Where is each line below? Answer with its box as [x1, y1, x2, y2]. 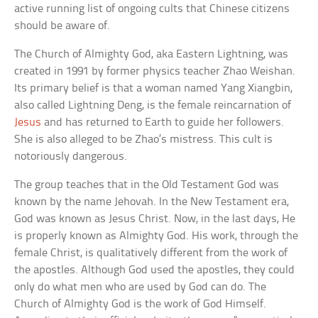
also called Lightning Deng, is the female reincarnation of [14, 99, 292, 111]
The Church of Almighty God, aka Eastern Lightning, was [14, 48, 289, 60]
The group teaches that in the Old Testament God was [14, 179, 280, 191]
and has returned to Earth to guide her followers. [41, 116, 285, 128]
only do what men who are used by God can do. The [14, 281, 267, 293]
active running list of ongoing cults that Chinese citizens [14, 3, 290, 15]
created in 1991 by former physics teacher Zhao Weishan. [14, 65, 296, 77]
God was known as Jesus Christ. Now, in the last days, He [14, 213, 296, 225]
